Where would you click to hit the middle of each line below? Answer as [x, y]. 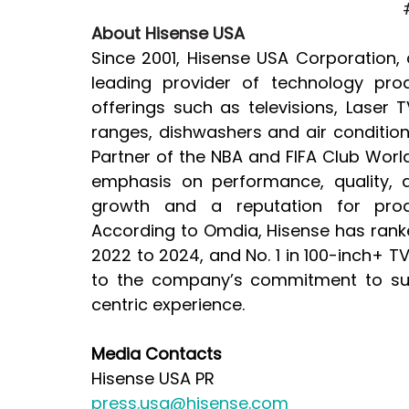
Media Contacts [157, 353]
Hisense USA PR [153, 378]
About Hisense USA [168, 33]
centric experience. [168, 304]
